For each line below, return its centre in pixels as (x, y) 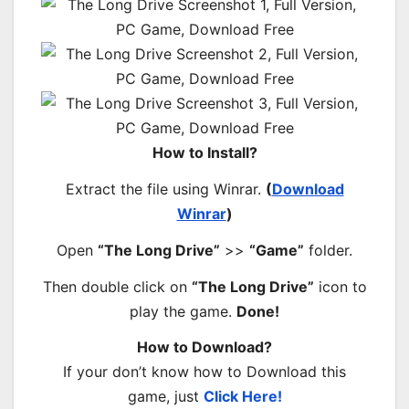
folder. (328, 250)
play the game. (183, 311)
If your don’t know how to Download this (204, 372)
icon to (340, 286)
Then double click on (117, 286)
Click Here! (242, 397)
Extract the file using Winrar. (165, 189)
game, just (165, 397)
